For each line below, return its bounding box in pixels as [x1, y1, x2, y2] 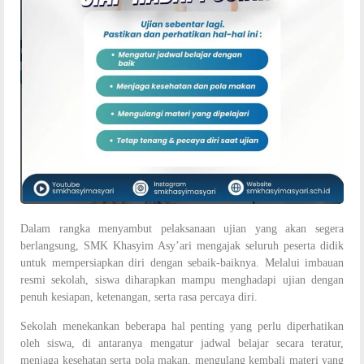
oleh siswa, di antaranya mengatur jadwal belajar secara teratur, [20, 336, 344, 349]
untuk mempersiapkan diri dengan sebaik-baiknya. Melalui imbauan [20, 257, 344, 270]
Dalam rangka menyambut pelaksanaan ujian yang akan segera [20, 223, 344, 236]
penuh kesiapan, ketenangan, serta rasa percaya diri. [20, 291, 258, 304]
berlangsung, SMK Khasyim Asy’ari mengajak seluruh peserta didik [20, 240, 344, 253]
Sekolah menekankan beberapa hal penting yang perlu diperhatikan [20, 319, 344, 332]
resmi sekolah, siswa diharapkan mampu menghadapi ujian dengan [20, 274, 344, 287]
